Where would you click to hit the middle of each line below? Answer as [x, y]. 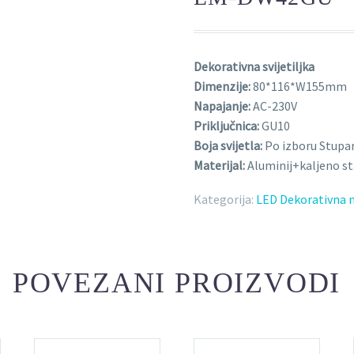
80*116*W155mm [299, 86]
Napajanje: [222, 106]
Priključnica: [226, 126]
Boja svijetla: [228, 145]
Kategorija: [224, 199]
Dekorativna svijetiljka [254, 66]
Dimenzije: [222, 86]
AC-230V [274, 106]
